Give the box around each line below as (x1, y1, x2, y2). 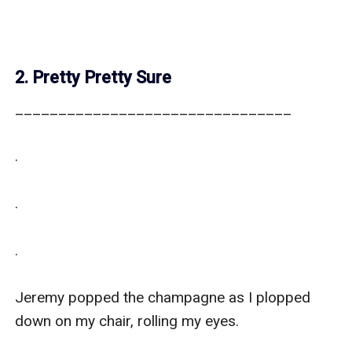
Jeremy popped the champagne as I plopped (15, 288, 311, 306)
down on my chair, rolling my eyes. (15, 311, 244, 330)
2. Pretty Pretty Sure (15, 67, 172, 87)
